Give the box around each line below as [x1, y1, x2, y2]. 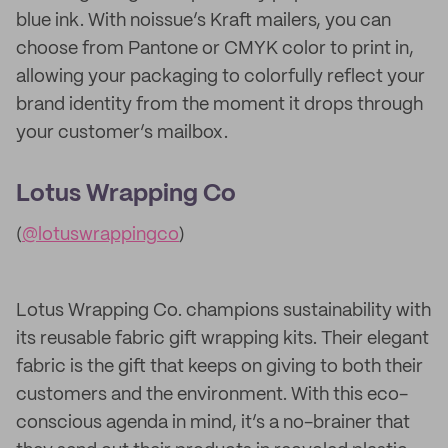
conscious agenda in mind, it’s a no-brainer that [16, 414, 410, 432]
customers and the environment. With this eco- [16, 386, 408, 404]
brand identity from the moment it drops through [16, 96, 423, 114]
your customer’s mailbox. [16, 124, 228, 142]
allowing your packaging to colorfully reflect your [16, 68, 425, 86]
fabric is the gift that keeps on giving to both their [16, 358, 423, 376]
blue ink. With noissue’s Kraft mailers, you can [16, 12, 391, 30]
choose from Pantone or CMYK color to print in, [16, 40, 414, 58]
